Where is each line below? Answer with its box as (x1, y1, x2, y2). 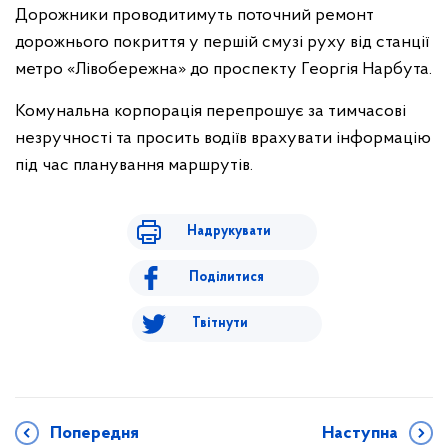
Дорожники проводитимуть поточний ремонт (15, 5, 374, 25)
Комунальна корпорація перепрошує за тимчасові (15, 101, 406, 121)
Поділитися (189, 269, 264, 285)
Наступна (322, 423, 398, 443)
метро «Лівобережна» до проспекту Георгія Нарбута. (15, 59, 432, 79)
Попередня (50, 423, 139, 443)
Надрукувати (186, 223, 271, 239)
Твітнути (191, 315, 248, 331)
